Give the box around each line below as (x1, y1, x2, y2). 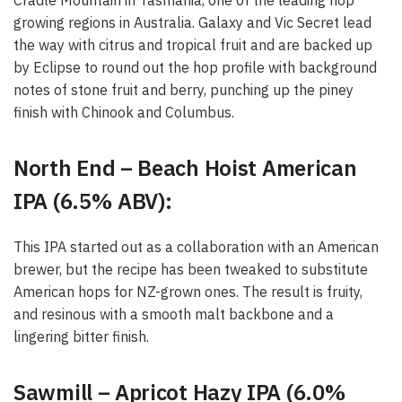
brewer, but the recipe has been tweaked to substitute (13, 260, 368, 279)
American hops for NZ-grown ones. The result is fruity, (13, 283, 363, 301)
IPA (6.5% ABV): (13, 187, 172, 216)
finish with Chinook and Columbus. (13, 103, 234, 122)
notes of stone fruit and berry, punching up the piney (13, 81, 354, 100)
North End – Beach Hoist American (13, 153, 357, 183)
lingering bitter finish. (13, 328, 149, 346)
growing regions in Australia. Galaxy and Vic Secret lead (13, 13, 371, 32)
